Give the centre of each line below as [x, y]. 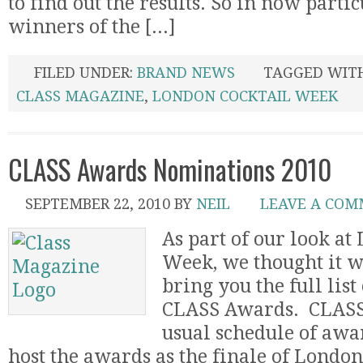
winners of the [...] [92, 27]
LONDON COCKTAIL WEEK [245, 96]
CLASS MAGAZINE [80, 96]
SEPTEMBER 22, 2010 [98, 204]
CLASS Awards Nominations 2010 [170, 169]
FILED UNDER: [85, 73]
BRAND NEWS [186, 73]
